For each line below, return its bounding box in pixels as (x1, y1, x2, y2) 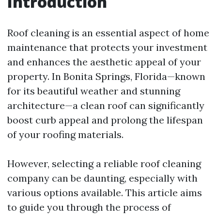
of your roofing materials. (7, 128, 124, 140)
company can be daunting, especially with (7, 172, 198, 184)
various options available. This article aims (7, 186, 202, 199)
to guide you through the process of (7, 201, 171, 213)
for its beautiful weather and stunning (7, 85, 180, 97)
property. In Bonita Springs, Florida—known (7, 70, 205, 82)
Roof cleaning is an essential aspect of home (7, 27, 209, 39)
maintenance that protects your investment (7, 41, 207, 53)
